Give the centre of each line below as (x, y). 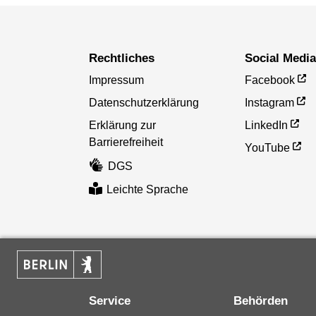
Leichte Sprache (148, 189)
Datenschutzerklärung (144, 103)
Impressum (116, 80)
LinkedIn (267, 126)
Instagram (270, 103)
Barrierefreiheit (126, 142)
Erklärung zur (122, 126)
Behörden (265, 300)
